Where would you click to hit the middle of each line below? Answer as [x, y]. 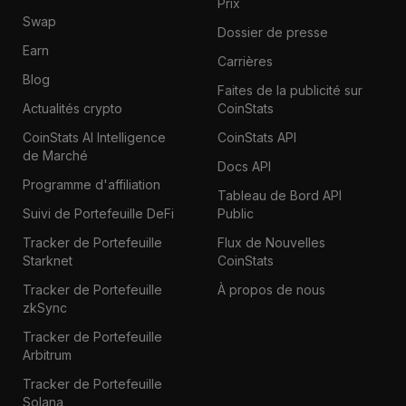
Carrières [245, 61]
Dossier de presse [272, 32]
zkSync [44, 307]
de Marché [55, 155]
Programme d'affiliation [91, 184]
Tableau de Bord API [279, 195]
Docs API [244, 166]
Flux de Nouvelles [271, 242]
